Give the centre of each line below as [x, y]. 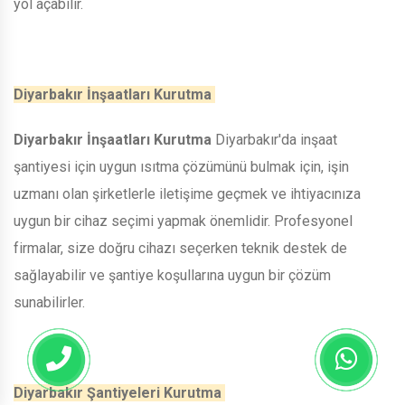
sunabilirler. [51, 302]
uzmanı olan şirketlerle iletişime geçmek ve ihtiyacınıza [187, 193]
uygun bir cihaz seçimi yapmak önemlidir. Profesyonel [183, 221]
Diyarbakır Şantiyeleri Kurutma [119, 392]
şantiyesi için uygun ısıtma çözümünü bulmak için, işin [181, 166]
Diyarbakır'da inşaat [276, 139]
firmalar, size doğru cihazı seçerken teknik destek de [180, 248]
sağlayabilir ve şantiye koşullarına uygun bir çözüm [172, 275]
